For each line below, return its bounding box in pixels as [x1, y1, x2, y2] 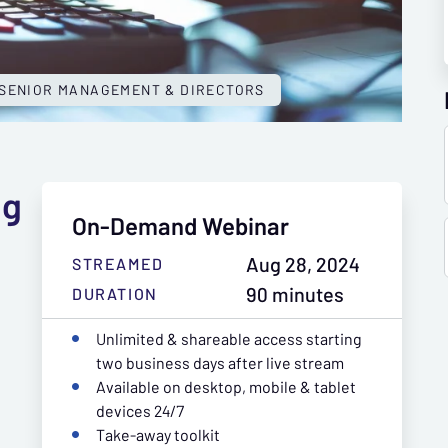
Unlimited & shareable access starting [96, 326, 362, 351]
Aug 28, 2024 [246, 251, 360, 276]
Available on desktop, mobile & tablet [96, 374, 356, 399]
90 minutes [246, 281, 344, 306]
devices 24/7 [96, 398, 184, 423]
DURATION [72, 283, 158, 303]
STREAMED [72, 253, 164, 273]
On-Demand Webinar [72, 207, 289, 245]
